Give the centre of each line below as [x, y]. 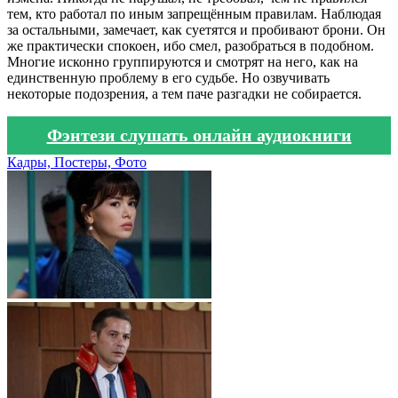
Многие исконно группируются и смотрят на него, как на [183, 61]
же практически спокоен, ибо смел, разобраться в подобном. [191, 45]
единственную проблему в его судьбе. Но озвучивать [168, 77]
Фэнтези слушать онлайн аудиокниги [199, 135]
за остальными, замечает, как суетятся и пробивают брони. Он [196, 29]
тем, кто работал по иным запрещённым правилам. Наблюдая [194, 13]
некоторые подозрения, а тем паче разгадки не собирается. [184, 93]
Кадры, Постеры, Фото [77, 162]
